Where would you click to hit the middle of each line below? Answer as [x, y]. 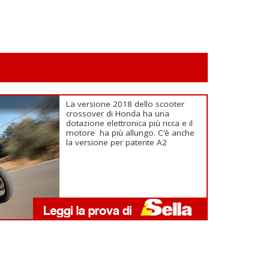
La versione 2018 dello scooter [125, 104]
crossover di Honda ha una [118, 113]
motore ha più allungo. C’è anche [131, 133]
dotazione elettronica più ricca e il [130, 123]
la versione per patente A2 [117, 142]
